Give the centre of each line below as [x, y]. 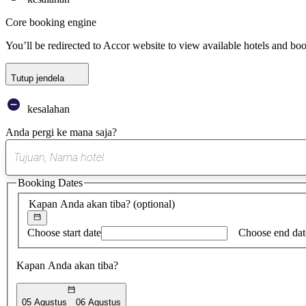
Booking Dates [50, 182]
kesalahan [47, 109]
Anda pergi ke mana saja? [61, 132]
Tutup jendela [38, 78]
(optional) [154, 204]
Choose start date [64, 233]
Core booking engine [51, 22]
